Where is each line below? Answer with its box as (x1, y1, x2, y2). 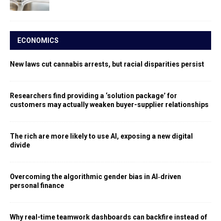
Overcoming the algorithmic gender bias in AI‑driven (10, 172, 181, 181)
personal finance (10, 181, 64, 189)
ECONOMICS (17, 36, 59, 44)
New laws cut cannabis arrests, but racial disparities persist (10, 60, 204, 68)
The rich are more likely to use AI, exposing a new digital (10, 132, 193, 140)
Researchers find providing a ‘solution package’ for (10, 91, 177, 100)
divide (10, 141, 30, 149)
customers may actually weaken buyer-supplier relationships (10, 100, 209, 109)
